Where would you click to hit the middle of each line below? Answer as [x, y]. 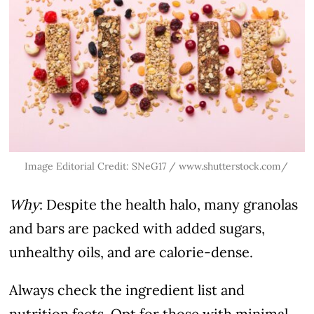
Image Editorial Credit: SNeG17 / [101, 166]
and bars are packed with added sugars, [137, 228]
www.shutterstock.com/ [233, 166]
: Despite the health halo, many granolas [169, 204]
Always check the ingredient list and [127, 289]
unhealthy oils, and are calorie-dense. [131, 252]
